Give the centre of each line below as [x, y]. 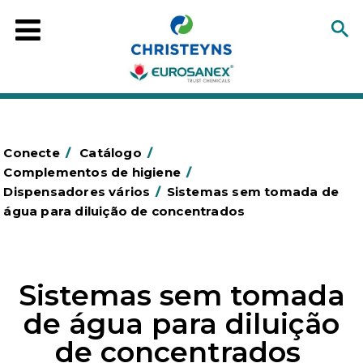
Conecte [32, 153]
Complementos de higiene [92, 172]
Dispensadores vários [77, 192]
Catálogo [111, 153]
